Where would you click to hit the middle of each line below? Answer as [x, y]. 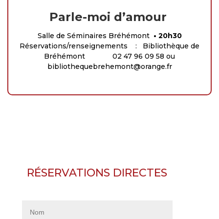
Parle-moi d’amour [109, 17]
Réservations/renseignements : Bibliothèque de [109, 46]
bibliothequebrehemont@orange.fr [109, 66]
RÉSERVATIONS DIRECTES [97, 173]
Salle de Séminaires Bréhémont [95, 35]
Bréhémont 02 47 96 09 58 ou [109, 56]
